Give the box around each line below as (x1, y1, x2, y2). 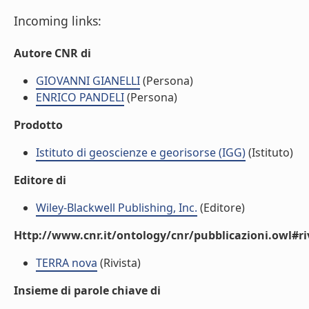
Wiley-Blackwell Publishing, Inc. (36, 200, 197, 215)
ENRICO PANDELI (36, 90, 124, 105)
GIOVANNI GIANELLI (36, 73, 140, 88)
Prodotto (14, 117, 63, 132)
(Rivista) (97, 255, 141, 270)
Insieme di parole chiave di (14, 283, 161, 298)
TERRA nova (36, 255, 97, 270)
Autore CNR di (14, 46, 91, 61)
